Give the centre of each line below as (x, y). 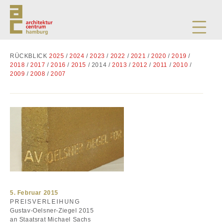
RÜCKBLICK (29, 56)
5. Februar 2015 (34, 193)
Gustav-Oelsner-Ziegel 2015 (52, 211)
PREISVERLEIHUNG (45, 202)
